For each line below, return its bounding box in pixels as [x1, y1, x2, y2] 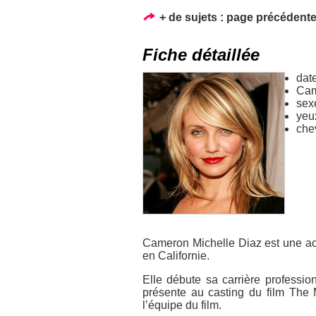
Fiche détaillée [142, 44, 260, 64]
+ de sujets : [159, 11, 224, 23]
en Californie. [142, 249, 209, 262]
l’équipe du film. [142, 298, 221, 311]
